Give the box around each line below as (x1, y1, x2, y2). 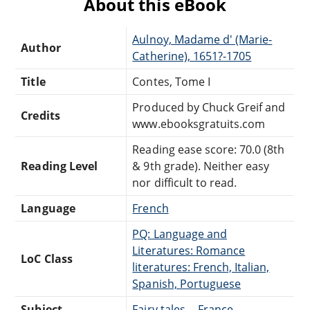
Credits (21, 107, 60, 123)
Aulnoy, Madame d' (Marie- (132, 31, 273, 47)
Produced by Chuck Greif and (132, 99, 286, 115)
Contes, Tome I (132, 73, 210, 89)
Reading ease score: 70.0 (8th (132, 141, 285, 157)
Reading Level (21, 158, 98, 174)
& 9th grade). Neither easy (132, 158, 270, 174)
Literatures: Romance (132, 242, 246, 258)
